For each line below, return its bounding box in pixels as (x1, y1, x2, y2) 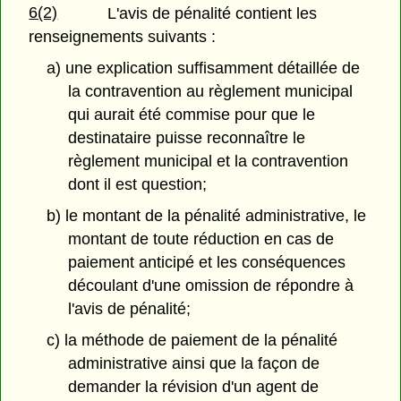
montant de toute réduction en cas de (68, 229, 335, 248)
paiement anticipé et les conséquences (68, 252, 346, 271)
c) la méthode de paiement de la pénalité (46, 330, 337, 349)
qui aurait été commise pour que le (68, 106, 316, 124)
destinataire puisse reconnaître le (68, 129, 306, 148)
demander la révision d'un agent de (68, 377, 320, 396)
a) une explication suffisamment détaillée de (46, 59, 360, 78)
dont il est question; (68, 175, 208, 194)
